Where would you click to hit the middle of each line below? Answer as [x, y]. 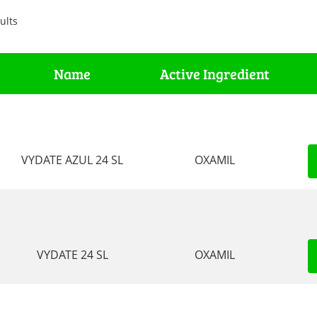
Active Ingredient [215, 74]
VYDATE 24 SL [72, 255]
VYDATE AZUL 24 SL [73, 160]
